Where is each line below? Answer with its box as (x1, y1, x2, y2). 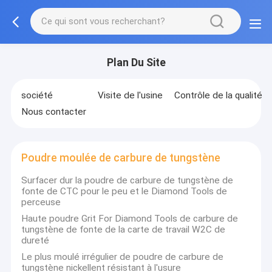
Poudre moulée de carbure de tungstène (21, 152, 221, 165)
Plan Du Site (106, 56, 166, 69)
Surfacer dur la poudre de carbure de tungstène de (21, 174, 234, 186)
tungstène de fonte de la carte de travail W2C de (21, 223, 226, 235)
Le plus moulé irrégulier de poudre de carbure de (21, 251, 224, 262)
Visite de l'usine (97, 90, 163, 101)
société (21, 90, 53, 101)
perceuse (21, 196, 61, 208)
